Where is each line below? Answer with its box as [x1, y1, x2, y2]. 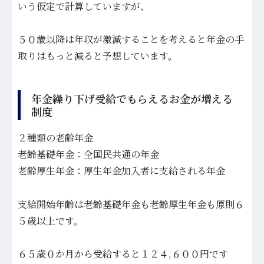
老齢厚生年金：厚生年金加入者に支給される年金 [18, 163, 225, 177]
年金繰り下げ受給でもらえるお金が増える [31, 91, 233, 107]
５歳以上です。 [18, 213, 83, 227]
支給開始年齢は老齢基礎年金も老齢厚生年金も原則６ [18, 197, 244, 211]
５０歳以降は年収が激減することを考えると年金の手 [18, 32, 244, 47]
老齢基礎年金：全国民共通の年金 [18, 147, 159, 161]
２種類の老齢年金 [18, 130, 93, 144]
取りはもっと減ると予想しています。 [18, 49, 177, 63]
